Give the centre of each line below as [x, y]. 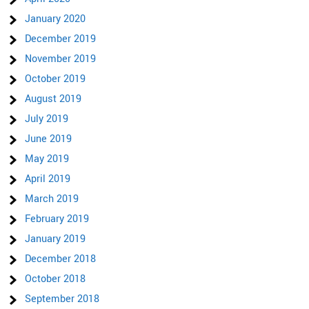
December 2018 [61, 259]
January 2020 [56, 19]
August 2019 [53, 99]
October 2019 [56, 79]
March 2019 [52, 199]
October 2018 [56, 279]
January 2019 [56, 239]
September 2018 [62, 299]
